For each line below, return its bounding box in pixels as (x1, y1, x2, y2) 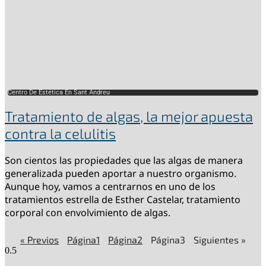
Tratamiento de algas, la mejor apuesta (5, 107, 253, 125)
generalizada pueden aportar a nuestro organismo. (5, 167, 236, 180)
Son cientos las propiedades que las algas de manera (5, 154, 243, 167)
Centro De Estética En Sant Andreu (8, 88, 110, 97)
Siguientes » (194, 234, 246, 245)
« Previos (20, 234, 59, 245)
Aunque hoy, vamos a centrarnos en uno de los (5, 180, 216, 193)
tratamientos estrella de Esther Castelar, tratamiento (5, 193, 240, 206)
